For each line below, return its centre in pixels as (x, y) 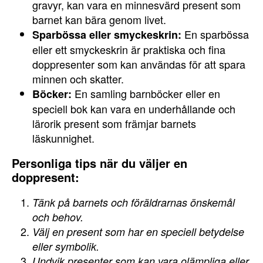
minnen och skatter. (78, 79)
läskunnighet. (63, 138)
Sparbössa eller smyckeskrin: (107, 35)
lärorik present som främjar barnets (114, 123)
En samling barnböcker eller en (146, 93)
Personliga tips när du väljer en (100, 163)
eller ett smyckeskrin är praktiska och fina (129, 49)
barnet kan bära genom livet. (99, 19)
